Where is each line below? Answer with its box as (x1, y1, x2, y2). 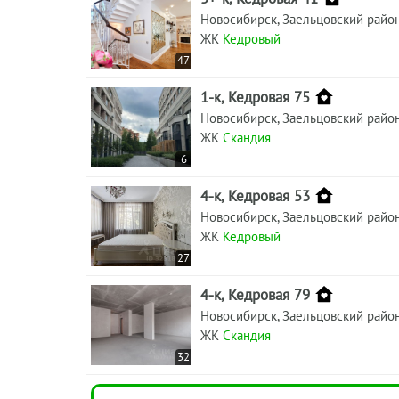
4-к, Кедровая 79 (200, 284, 310, 305)
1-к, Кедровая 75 (200, 86, 310, 107)
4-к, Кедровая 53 (200, 185, 310, 206)
